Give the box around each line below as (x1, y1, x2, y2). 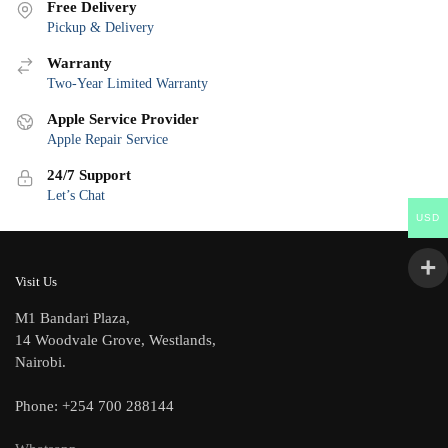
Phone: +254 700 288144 (15, 397, 174, 414)
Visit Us (15, 274, 57, 290)
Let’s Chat (47, 187, 105, 203)
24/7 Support (47, 166, 131, 183)
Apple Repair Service (47, 131, 168, 147)
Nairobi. (15, 354, 66, 371)
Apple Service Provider (47, 110, 199, 127)
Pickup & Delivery (47, 19, 154, 35)
